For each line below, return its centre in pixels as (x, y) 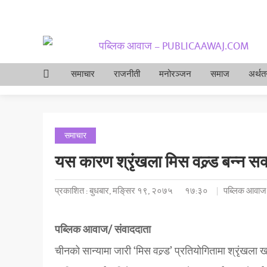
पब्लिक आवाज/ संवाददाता (103, 230)
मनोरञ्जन (175, 74)
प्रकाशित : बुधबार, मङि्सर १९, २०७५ (114, 191)
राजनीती (127, 74)
